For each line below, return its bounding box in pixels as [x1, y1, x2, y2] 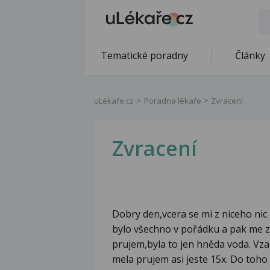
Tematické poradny [101, 49, 188, 62]
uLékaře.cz [94, 95, 134, 106]
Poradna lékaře [144, 95, 203, 106]
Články [235, 49, 265, 62]
